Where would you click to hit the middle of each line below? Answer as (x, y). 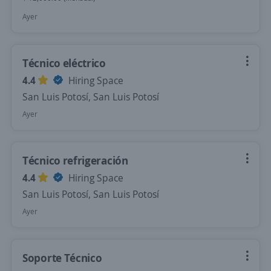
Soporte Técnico (62, 258)
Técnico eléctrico (64, 63)
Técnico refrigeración (75, 160)
